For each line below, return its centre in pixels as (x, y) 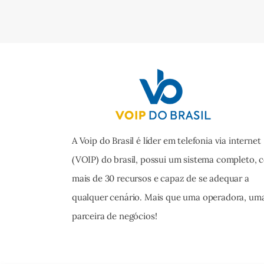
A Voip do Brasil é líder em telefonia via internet (166, 141)
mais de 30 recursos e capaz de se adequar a (161, 179)
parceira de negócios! (115, 216)
